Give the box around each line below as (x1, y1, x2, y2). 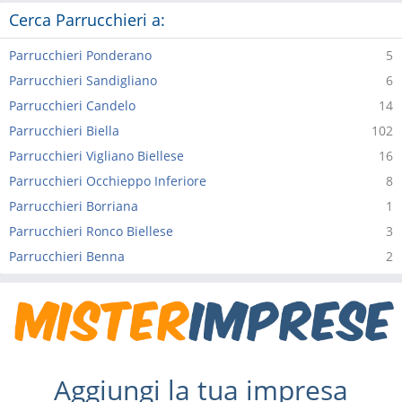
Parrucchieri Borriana (9, 197, 138, 214)
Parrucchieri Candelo (9, 97, 135, 114)
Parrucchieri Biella (9, 122, 119, 139)
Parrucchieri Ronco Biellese (9, 223, 173, 240)
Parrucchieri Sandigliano (9, 72, 157, 89)
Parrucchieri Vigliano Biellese (9, 147, 184, 164)
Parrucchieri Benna (9, 248, 125, 265)
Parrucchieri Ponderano (9, 47, 152, 64)
